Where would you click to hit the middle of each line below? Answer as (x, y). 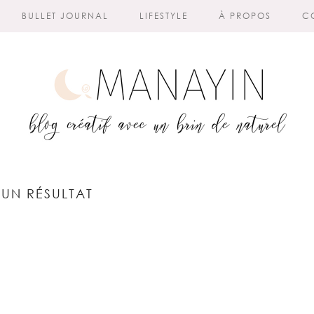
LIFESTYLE (164, 16)
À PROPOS (245, 16)
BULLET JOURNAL (65, 16)
